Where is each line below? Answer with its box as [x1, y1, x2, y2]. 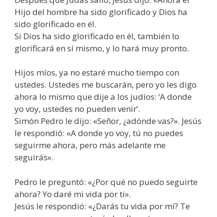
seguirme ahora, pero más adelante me [15, 139, 166, 151]
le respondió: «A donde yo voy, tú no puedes [15, 127, 183, 139]
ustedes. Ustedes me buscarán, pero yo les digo [15, 79, 197, 91]
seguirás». [15, 152, 53, 163]
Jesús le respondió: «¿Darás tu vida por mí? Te [15, 200, 190, 212]
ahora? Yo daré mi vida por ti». [15, 188, 131, 200]
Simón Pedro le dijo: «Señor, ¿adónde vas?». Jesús [15, 115, 201, 127]
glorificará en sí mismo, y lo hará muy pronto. [15, 42, 189, 54]
